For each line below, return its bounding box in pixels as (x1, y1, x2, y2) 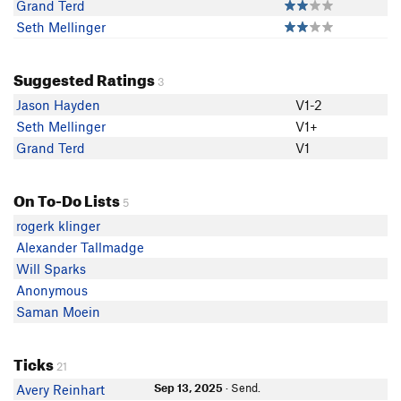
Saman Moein (16, 303, 100, 320)
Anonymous (16, 282, 88, 298)
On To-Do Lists (13, 186, 120, 210)
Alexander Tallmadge (16, 239, 144, 255)
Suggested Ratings (13, 65, 155, 90)
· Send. (223, 380, 260, 395)
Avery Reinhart (16, 381, 105, 397)
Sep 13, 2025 (154, 380, 223, 395)
